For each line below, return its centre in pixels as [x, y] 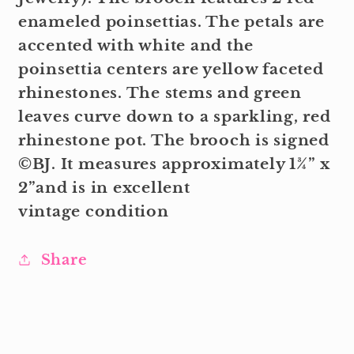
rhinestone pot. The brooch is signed [173, 140]
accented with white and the [136, 45]
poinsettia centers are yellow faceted [171, 69]
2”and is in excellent [104, 187]
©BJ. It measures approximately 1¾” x [174, 164]
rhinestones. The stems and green [160, 92]
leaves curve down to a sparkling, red [174, 116]
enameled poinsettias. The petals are [171, 21]
